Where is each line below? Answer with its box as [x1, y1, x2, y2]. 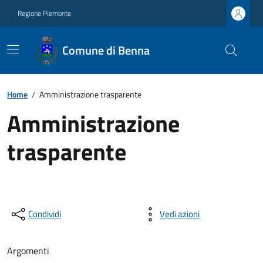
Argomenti [7, 244, 49, 258]
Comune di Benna [62, 41, 150, 59]
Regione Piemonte [18, 8, 71, 19]
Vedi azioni [160, 207, 200, 221]
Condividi [28, 207, 61, 221]
